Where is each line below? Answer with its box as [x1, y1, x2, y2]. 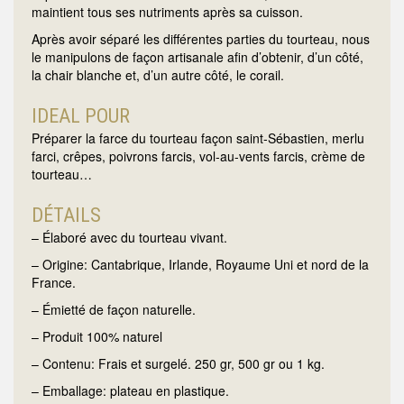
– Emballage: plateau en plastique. [32, 381, 229, 400]
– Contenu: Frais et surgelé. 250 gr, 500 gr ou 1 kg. [32, 354, 325, 373]
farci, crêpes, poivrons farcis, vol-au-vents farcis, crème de [32, 147, 365, 166]
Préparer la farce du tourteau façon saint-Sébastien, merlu [32, 129, 364, 148]
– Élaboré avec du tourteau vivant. [32, 228, 227, 247]
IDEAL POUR [32, 105, 130, 128]
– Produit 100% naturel [32, 327, 162, 346]
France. [32, 273, 76, 292]
